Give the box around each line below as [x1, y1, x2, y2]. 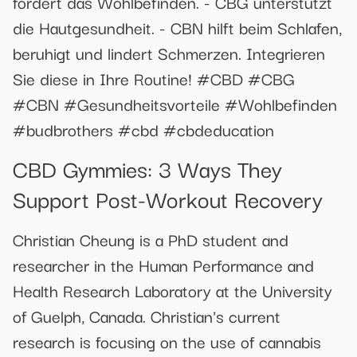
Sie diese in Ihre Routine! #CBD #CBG [13, 65, 295, 91]
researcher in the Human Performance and [13, 251, 314, 277]
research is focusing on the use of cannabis [13, 328, 321, 354]
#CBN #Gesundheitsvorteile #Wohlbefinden [13, 90, 337, 116]
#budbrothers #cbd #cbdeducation [13, 116, 274, 142]
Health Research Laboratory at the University [13, 277, 332, 303]
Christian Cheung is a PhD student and [13, 226, 288, 252]
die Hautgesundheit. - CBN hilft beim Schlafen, [13, 14, 342, 40]
